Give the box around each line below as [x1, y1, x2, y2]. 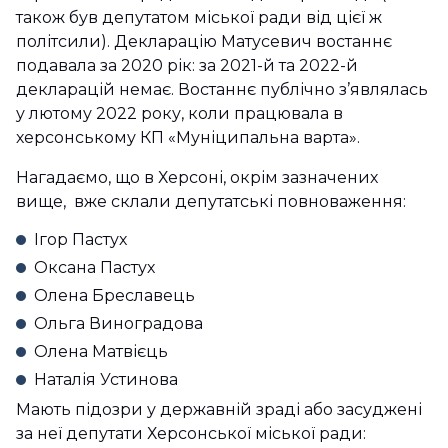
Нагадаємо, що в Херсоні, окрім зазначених [16, 168, 378, 187]
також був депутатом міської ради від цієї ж [16, 8, 382, 27]
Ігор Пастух [34, 230, 127, 249]
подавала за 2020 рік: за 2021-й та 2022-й [16, 56, 358, 75]
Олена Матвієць [34, 342, 168, 361]
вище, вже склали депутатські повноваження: [16, 192, 406, 211]
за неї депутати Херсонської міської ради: [16, 424, 366, 443]
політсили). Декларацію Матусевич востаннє [16, 32, 392, 51]
